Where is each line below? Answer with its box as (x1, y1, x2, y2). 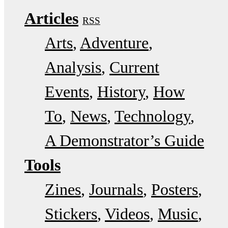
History (97, 82, 145, 101)
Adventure (80, 34, 149, 52)
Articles (24, 9, 78, 28)
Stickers (45, 205, 97, 223)
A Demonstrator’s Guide (45, 131, 204, 150)
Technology (115, 107, 190, 126)
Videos (105, 205, 150, 223)
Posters (151, 180, 198, 199)
